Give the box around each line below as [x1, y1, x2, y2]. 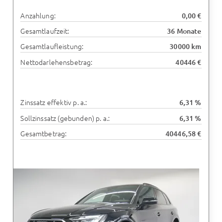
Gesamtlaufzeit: [20, 26, 69, 36]
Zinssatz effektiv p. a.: [20, 97, 87, 108]
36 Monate [167, 26, 202, 36]
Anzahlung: [20, 10, 55, 20]
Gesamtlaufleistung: [20, 41, 84, 52]
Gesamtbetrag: [20, 128, 67, 138]
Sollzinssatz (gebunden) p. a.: [20, 112, 110, 123]
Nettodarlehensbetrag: [20, 56, 93, 67]
